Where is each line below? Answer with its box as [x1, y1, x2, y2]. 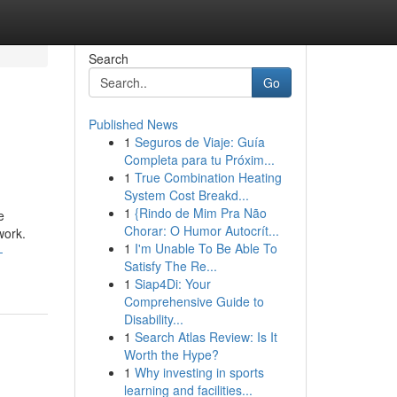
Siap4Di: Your [134, 275, 211, 292]
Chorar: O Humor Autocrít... [123, 222, 279, 239]
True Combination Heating [134, 168, 282, 186]
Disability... [123, 310, 183, 328]
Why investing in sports [134, 363, 264, 381]
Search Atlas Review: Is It [134, 328, 277, 346]
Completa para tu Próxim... [123, 151, 275, 168]
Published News [88, 115, 178, 133]
